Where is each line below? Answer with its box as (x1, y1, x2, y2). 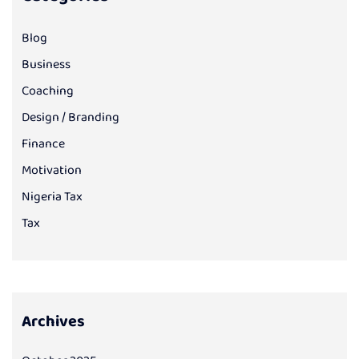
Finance (22, 134, 65, 155)
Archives (22, 309, 85, 335)
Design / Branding (22, 107, 119, 128)
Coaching (22, 81, 74, 102)
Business (22, 54, 71, 75)
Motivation (22, 160, 82, 181)
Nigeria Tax (22, 187, 83, 208)
